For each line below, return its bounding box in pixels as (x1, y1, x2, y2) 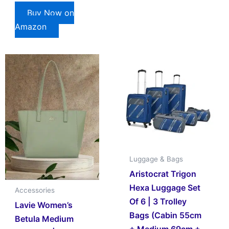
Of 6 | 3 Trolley (129, 196, 187, 207)
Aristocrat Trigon (129, 168, 197, 179)
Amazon (15, 21, 47, 32)
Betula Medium (15, 214, 74, 224)
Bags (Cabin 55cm (129, 210, 202, 220)
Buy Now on (27, 8, 75, 18)
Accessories (15, 186, 55, 195)
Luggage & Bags (129, 155, 184, 164)
